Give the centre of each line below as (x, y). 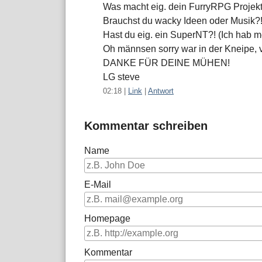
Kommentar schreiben (146, 126)
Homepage (107, 219)
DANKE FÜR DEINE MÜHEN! (166, 63)
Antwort (161, 91)
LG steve (121, 77)
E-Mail (98, 185)
